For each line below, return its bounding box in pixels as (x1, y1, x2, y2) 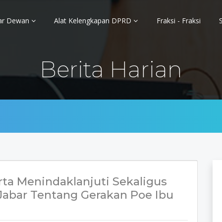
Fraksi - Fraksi (156, 16, 201, 25)
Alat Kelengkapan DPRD (54, 16, 133, 25)
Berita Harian (40, 55, 182, 83)
